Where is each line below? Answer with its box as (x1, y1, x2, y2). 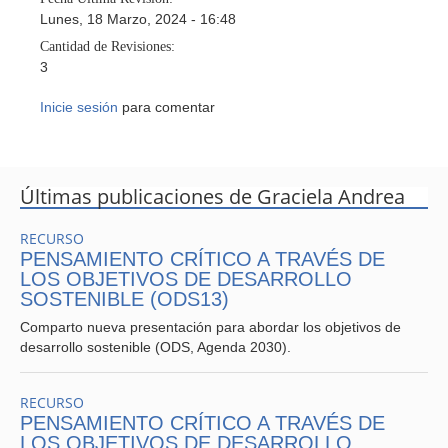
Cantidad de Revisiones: (40, 39, 179, 54)
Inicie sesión (40, 99, 118, 115)
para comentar (118, 99, 215, 115)
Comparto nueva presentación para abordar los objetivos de (20, 319, 401, 335)
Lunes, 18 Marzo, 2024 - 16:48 (40, 11, 236, 27)
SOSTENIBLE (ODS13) (20, 288, 229, 310)
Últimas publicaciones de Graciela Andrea (20, 183, 405, 210)
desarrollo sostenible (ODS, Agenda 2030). (20, 339, 295, 355)
